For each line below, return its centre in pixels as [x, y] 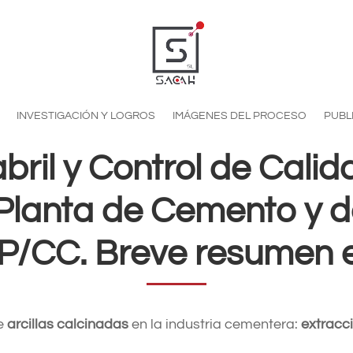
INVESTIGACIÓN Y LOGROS [85, 115]
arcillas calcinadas [67, 324]
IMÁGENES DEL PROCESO [239, 115]
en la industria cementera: [214, 324]
